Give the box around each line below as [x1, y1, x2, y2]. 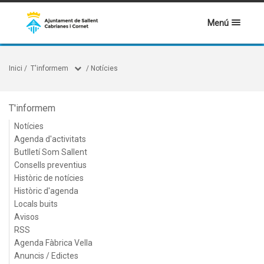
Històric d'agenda [14, 186, 78, 196]
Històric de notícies [14, 173, 84, 183]
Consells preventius [14, 160, 87, 170]
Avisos [14, 212, 39, 222]
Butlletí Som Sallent [14, 147, 87, 157]
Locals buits [14, 199, 58, 209]
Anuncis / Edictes [14, 251, 78, 260]
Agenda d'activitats [14, 134, 86, 144]
